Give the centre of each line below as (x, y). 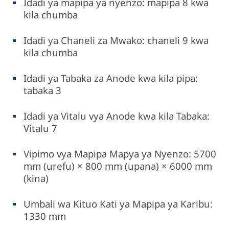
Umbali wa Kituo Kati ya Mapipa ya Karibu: (118, 204)
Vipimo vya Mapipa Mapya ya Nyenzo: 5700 (120, 154)
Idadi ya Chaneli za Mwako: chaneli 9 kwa (116, 40)
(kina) (36, 178)
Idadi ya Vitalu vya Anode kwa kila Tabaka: (117, 116)
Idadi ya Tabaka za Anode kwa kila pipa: (111, 78)
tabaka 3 (43, 90)
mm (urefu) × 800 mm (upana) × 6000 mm (118, 166)
